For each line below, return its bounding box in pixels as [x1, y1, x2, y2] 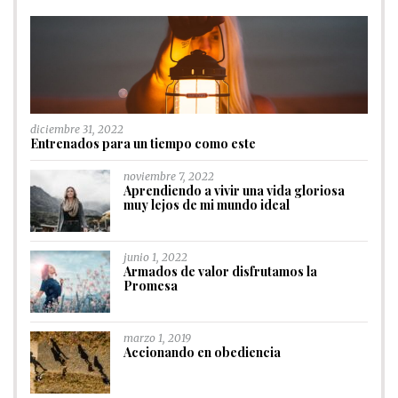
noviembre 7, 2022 [123, 170, 214, 184]
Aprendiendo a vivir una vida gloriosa [123, 182, 345, 200]
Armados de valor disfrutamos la [123, 263, 317, 281]
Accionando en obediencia [123, 344, 281, 362]
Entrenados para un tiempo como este [30, 135, 256, 153]
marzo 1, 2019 [123, 331, 191, 346]
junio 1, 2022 [123, 251, 187, 265]
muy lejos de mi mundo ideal [123, 196, 290, 214]
